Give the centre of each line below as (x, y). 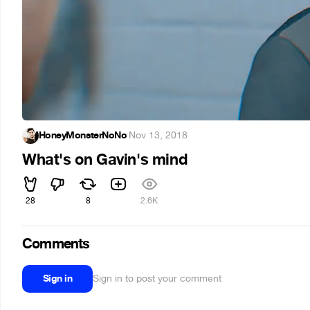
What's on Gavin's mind (105, 160)
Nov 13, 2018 (158, 135)
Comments (56, 244)
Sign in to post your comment (157, 279)
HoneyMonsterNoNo (83, 135)
